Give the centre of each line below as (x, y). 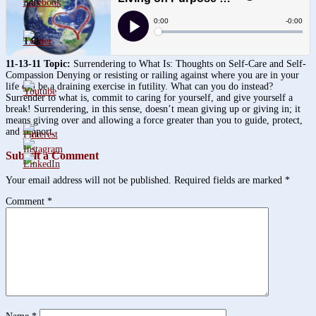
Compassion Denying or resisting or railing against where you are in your (152, 75)
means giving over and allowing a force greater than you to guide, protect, (154, 120)
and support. (30, 131)
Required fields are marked (230, 180)
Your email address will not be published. (89, 180)
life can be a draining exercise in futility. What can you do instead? (139, 86)
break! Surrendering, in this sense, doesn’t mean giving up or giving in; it (153, 109)
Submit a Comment (52, 156)
